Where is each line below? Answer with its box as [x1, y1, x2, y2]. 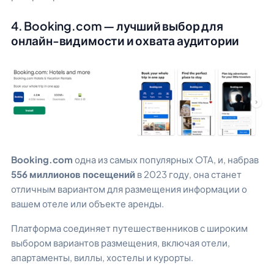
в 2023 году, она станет [137, 168, 242, 180]
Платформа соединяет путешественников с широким [11, 222, 248, 234]
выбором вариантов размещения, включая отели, [11, 237, 230, 249]
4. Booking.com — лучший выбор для [11, 18, 223, 34]
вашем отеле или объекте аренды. [11, 197, 164, 209]
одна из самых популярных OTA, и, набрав [75, 153, 259, 165]
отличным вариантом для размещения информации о [11, 182, 247, 194]
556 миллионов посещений [11, 168, 137, 180]
